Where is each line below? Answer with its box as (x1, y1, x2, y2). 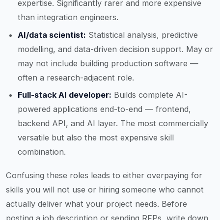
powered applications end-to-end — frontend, (18, 104, 191, 114)
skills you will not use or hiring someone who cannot (6, 185, 204, 195)
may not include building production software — (18, 58, 198, 68)
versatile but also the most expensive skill (18, 133, 174, 143)
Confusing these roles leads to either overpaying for (6, 170, 202, 181)
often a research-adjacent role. (18, 72, 134, 82)
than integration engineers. (18, 12, 118, 23)
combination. (18, 147, 66, 157)
